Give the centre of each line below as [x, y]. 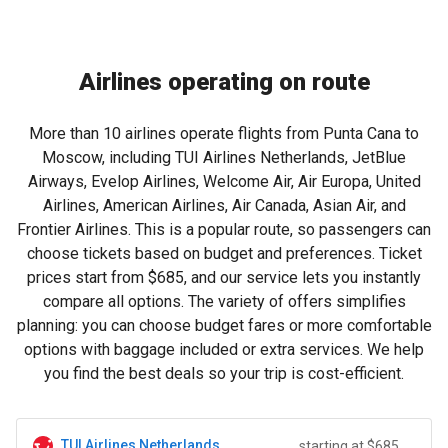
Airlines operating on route [224, 82]
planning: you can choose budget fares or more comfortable [224, 325]
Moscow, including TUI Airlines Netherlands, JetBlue [224, 157]
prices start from [87, 277]
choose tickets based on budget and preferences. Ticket [224, 253]
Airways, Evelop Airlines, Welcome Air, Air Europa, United [224, 181]
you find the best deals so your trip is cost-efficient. [224, 373]
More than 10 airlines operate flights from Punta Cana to [224, 133]
